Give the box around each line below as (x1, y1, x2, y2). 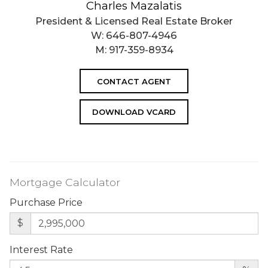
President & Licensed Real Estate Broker (35, 14, 233, 27)
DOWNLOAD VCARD (92, 107, 176, 117)
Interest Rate (10, 244, 73, 256)
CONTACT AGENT (97, 76, 171, 86)
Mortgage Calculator (10, 175, 120, 188)
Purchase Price (10, 197, 83, 209)
